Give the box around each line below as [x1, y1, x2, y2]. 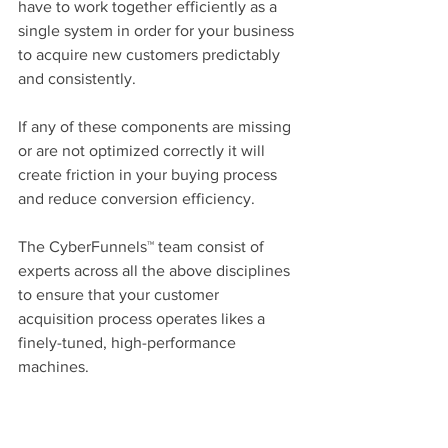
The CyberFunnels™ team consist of [18, 238, 268, 255]
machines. [18, 358, 89, 375]
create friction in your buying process [18, 166, 281, 183]
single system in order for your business [18, 22, 298, 39]
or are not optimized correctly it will [18, 142, 269, 159]
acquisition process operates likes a [18, 310, 269, 327]
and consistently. [18, 70, 136, 87]
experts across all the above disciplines [18, 262, 294, 279]
